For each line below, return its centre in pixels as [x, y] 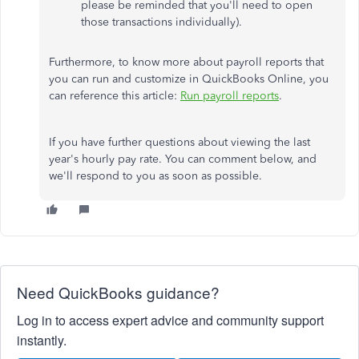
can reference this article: [115, 96]
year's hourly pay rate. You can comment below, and [183, 159]
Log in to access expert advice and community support [170, 320]
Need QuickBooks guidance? [118, 292]
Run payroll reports [230, 96]
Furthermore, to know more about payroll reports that [186, 62]
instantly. [42, 340]
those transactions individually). [161, 22]
